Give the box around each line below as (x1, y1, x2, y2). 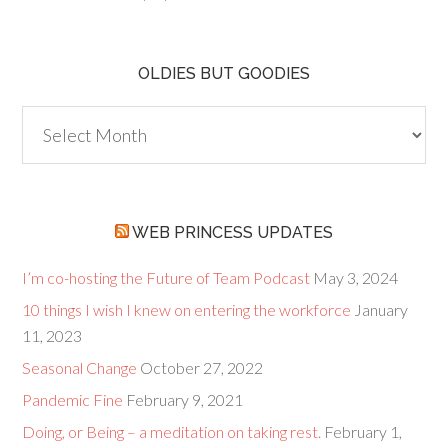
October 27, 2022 (140, 358, 264, 377)
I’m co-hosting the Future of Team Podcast (22, 268, 311, 287)
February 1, (324, 422, 403, 441)
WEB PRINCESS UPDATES (132, 223, 333, 242)
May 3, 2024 (313, 268, 399, 287)
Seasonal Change (22, 358, 138, 377)
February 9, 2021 (126, 390, 244, 409)
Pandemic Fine (22, 390, 124, 409)
